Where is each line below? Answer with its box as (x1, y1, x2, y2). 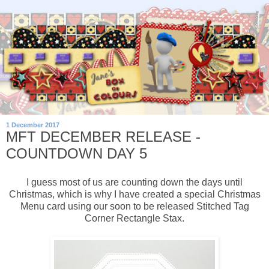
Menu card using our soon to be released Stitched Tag (20, 201, 249, 211)
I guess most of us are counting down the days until (26, 177, 243, 187)
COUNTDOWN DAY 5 (6, 145, 147, 162)
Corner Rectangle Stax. (85, 213, 184, 223)
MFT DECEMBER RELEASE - (6, 128, 201, 145)
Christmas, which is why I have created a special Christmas (8, 189, 261, 199)
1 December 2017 (6, 121, 59, 129)
